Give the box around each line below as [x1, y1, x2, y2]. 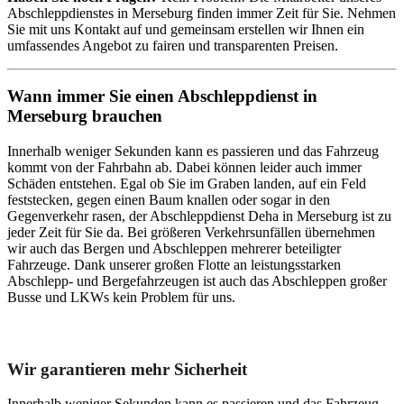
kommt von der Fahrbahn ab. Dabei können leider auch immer [7, 160, 362, 176]
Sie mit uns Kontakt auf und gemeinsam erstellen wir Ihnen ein [7, 21, 364, 37]
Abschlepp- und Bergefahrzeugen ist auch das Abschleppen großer [7, 273, 387, 289]
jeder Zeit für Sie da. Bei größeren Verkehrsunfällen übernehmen [7, 225, 375, 241]
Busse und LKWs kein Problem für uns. [7, 289, 235, 306]
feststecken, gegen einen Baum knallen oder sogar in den [7, 192, 330, 208]
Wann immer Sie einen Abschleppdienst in [7, 87, 317, 106]
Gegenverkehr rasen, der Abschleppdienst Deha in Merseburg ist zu [7, 208, 391, 225]
